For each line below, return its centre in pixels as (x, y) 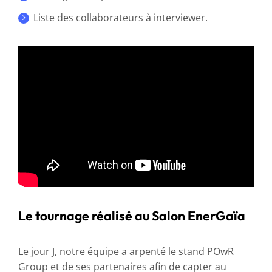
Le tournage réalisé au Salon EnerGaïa (131, 215)
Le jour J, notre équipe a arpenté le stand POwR (126, 251)
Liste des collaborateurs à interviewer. (120, 17)
